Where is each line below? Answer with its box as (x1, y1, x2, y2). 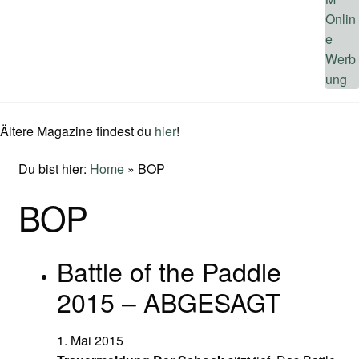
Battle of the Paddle (56, 252, 281, 289)
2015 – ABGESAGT (56, 282, 281, 320)
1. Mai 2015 (56, 330, 123, 349)
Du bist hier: (18, 159, 90, 179)
